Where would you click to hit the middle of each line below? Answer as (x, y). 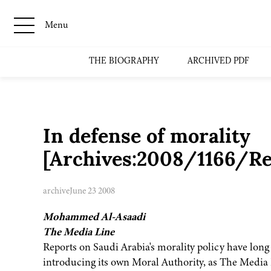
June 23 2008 (92, 191)
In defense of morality (146, 138)
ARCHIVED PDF (219, 61)
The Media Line (78, 232)
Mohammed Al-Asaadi (94, 217)
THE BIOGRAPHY (124, 61)
